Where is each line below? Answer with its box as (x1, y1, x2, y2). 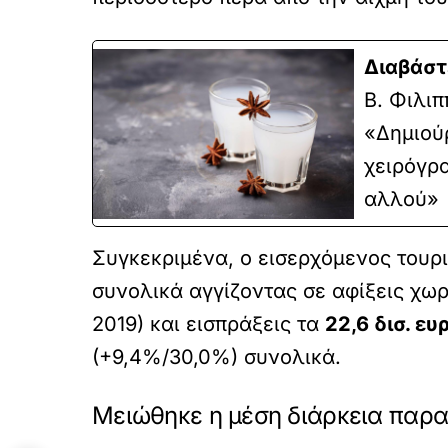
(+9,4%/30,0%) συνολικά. (92, 345, 341, 369)
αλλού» (364, 187, 440, 211)
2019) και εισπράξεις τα (92, 312, 325, 336)
